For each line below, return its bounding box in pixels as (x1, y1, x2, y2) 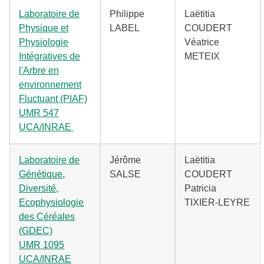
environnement (19, 80, 81, 90)
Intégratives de (19, 51, 80, 61)
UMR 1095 (19, 240, 64, 250)
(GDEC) (19, 226, 52, 236)
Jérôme (110, 155, 141, 165)
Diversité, (19, 183, 58, 193)
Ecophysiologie (19, 197, 84, 207)
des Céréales (19, 212, 75, 222)
